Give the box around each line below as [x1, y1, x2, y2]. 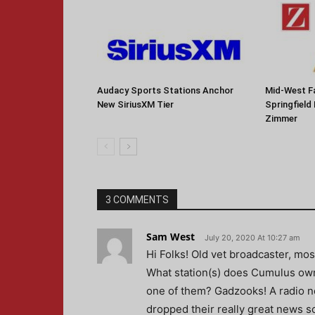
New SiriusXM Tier [97, 99, 174, 110]
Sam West [146, 230, 195, 243]
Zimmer [265, 113, 297, 124]
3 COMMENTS [105, 194, 169, 205]
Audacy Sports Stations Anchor [97, 85, 233, 96]
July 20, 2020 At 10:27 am [205, 233, 300, 243]
